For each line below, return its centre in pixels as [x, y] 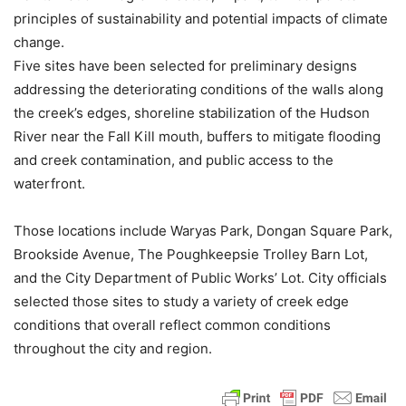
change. [39, 42]
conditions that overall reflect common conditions [172, 325]
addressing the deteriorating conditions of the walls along [198, 89]
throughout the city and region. [113, 348]
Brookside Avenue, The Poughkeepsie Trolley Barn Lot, [191, 254]
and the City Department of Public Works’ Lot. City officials [200, 278]
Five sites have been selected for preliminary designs [185, 66]
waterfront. [49, 184]
